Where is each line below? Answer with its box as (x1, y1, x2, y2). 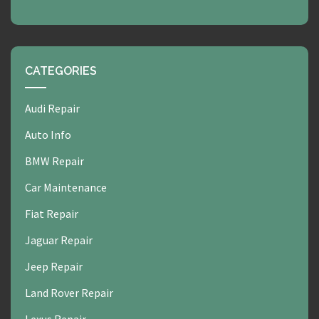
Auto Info (25, 127, 71, 142)
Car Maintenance (25, 180, 107, 195)
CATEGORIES (25, 64, 97, 78)
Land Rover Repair (25, 286, 113, 300)
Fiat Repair (25, 206, 78, 221)
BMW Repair (25, 154, 84, 169)
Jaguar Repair (25, 233, 93, 248)
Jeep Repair (25, 259, 83, 274)
